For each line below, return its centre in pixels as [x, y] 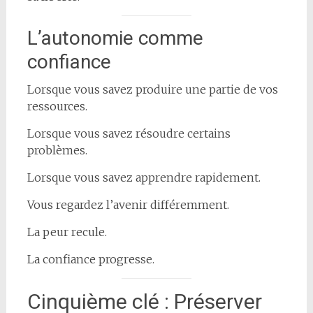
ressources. [57, 106]
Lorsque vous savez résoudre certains [129, 133]
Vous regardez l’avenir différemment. [128, 204]
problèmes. [57, 150]
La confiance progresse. [90, 259]
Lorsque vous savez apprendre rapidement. [144, 177]
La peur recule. [67, 232]
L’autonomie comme [115, 38]
